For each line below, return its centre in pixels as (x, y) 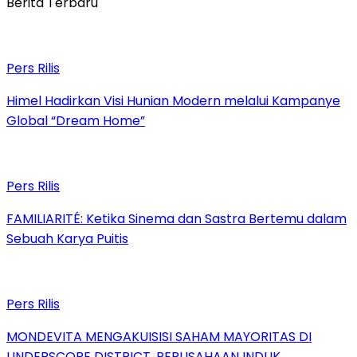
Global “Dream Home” (76, 120)
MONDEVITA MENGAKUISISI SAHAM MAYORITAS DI (159, 336)
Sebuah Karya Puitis (67, 238)
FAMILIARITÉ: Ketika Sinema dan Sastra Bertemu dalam (177, 218)
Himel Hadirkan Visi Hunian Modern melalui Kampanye (173, 100)
